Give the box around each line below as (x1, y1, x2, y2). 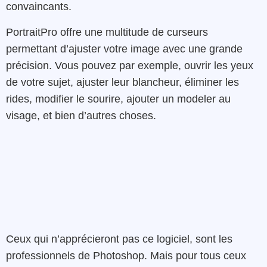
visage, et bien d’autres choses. (6, 109, 156, 122)
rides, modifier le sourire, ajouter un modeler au (6, 92, 231, 105)
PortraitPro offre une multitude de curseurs (6, 26, 208, 38)
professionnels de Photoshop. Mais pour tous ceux (6, 249, 246, 262)
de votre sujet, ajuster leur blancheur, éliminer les (6, 76, 239, 88)
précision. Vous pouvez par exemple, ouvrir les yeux (6, 59, 253, 72)
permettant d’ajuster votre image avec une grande (6, 42, 243, 55)
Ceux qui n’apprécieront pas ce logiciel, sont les (6, 232, 232, 245)
